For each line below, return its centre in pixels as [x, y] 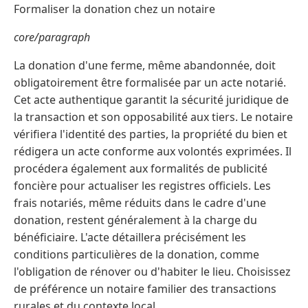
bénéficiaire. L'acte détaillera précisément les [130, 237]
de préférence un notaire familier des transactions [145, 288]
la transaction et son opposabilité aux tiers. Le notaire [153, 117]
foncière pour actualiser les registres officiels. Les [142, 185]
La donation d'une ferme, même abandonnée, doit [145, 65]
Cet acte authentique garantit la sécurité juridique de [151, 99]
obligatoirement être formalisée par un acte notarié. [150, 82]
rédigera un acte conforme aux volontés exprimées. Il [153, 151]
